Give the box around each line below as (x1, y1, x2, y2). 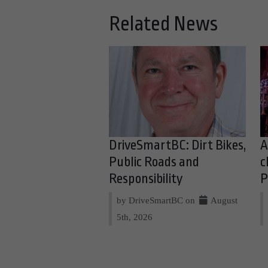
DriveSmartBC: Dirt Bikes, (109, 138, 246, 154)
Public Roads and (109, 154, 199, 170)
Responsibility (109, 171, 182, 187)
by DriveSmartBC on (117, 195, 197, 206)
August (209, 195, 238, 206)
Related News (109, 12, 218, 35)
